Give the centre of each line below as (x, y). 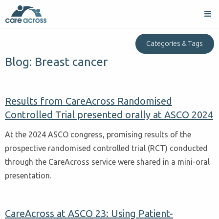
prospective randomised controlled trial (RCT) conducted (106, 148)
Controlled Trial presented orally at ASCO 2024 (109, 114)
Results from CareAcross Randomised (88, 101)
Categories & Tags (175, 44)
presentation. (28, 176)
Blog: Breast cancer (56, 62)
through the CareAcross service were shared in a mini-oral (107, 162)
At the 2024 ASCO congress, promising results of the (98, 135)
